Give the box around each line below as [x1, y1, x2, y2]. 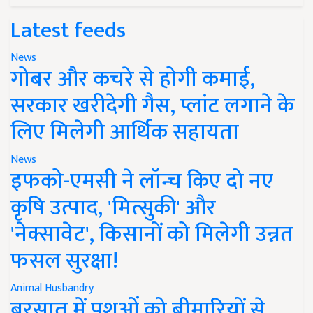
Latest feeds [10, 11, 126, 49]
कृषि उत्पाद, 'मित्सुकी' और [10, 189, 216, 226]
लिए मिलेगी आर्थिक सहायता [10, 113, 239, 151]
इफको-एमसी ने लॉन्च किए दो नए [10, 162, 273, 200]
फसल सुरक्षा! [10, 242, 118, 279]
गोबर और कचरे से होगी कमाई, [10, 60, 255, 98]
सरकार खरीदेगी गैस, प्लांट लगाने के [10, 87, 294, 124]
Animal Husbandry [10, 278, 94, 298]
